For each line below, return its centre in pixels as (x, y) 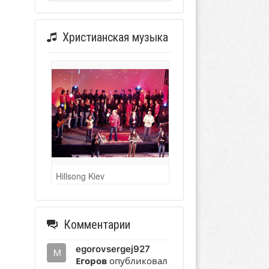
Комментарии (97, 225)
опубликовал (137, 261)
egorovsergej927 (113, 249)
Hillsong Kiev (80, 176)
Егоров (91, 261)
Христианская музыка (115, 38)
